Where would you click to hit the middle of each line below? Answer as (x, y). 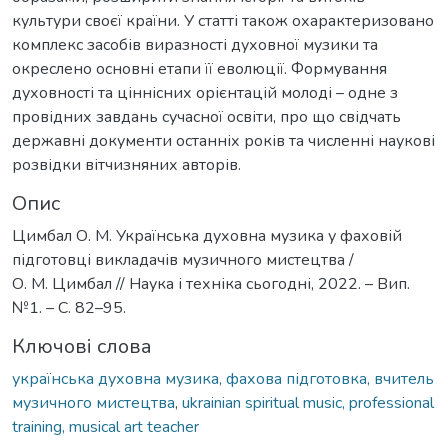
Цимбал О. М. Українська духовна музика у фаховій (207, 235)
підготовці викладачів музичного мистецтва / (183, 259)
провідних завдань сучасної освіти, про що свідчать (206, 116)
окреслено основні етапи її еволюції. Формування (199, 68)
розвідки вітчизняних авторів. (126, 164)
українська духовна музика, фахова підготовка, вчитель (223, 378)
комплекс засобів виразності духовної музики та (195, 44)
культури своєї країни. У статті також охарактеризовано (223, 20)
